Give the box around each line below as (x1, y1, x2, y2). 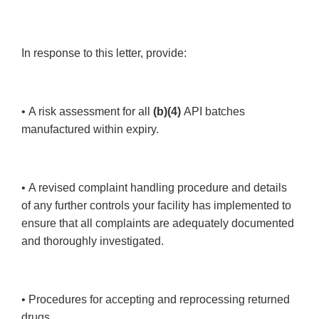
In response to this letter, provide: (21, 47, 187, 60)
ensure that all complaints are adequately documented (21, 217, 294, 230)
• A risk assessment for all (21, 105, 153, 118)
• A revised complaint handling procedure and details (21, 182, 287, 194)
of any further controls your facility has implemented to (21, 199, 291, 212)
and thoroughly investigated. (21, 235, 164, 248)
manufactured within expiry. (21, 123, 159, 136)
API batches (184, 105, 245, 118)
